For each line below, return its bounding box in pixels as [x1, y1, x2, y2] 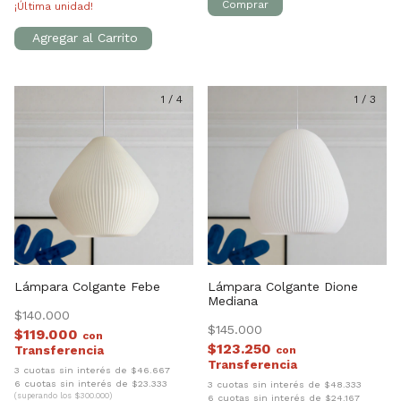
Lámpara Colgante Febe [14, 279, 160, 294]
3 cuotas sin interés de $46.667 [14, 364, 170, 377]
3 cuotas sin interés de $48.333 [208, 379, 362, 391]
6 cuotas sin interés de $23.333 [14, 377, 167, 389]
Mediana [208, 294, 258, 309]
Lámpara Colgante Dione [208, 279, 358, 294]
